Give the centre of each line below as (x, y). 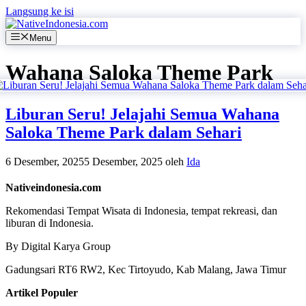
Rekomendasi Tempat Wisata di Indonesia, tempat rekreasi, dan (141, 211)
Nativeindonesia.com (53, 188)
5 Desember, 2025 (123, 162)
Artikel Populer (42, 293)
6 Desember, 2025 (45, 162)
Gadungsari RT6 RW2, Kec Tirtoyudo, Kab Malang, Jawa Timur (146, 270)
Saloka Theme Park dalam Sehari (124, 133)
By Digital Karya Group (58, 247)
